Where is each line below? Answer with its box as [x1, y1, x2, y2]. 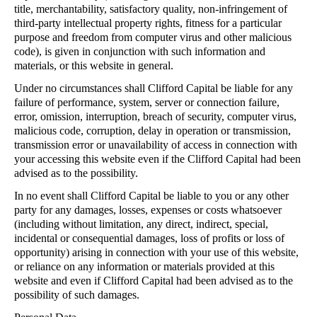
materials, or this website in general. [14, 59, 173, 71]
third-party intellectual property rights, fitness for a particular [14, 17, 282, 29]
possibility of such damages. [14, 289, 139, 301]
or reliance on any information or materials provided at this [14, 260, 275, 272]
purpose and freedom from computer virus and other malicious [14, 31, 292, 43]
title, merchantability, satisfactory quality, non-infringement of [14, 3, 287, 15]
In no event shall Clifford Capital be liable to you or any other [14, 190, 289, 202]
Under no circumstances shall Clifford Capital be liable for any [14, 82, 293, 94]
